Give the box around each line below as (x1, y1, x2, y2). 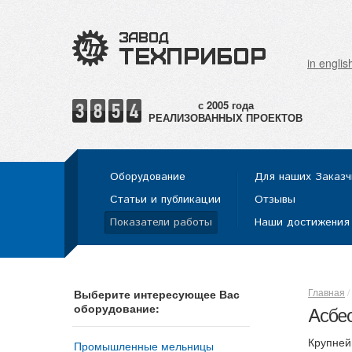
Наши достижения (255, 214, 350, 230)
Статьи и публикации (110, 191, 221, 207)
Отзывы (255, 191, 295, 207)
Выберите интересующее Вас (74, 285, 240, 302)
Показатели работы (110, 214, 212, 230)
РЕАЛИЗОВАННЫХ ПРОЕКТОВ (148, 109, 302, 125)
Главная (308, 284, 345, 299)
